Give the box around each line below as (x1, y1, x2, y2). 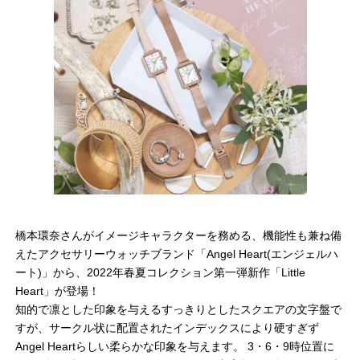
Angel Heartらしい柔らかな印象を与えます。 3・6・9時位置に (15, 340, 334, 354)
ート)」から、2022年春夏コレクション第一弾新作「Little (15, 266, 305, 280)
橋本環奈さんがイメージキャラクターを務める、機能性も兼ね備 (15, 229, 342, 243)
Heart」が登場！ (15, 284, 100, 298)
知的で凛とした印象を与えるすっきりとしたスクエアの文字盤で (15, 303, 342, 317)
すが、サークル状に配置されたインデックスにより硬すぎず (15, 321, 319, 335)
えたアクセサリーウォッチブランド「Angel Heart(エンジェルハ (15, 247, 338, 261)
